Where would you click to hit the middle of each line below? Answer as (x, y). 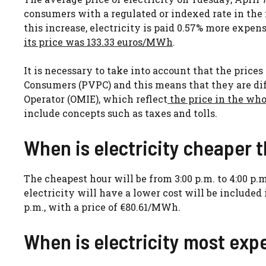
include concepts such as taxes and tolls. (121, 113)
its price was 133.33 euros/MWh (98, 42)
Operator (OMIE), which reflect (96, 99)
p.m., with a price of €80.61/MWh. (102, 207)
